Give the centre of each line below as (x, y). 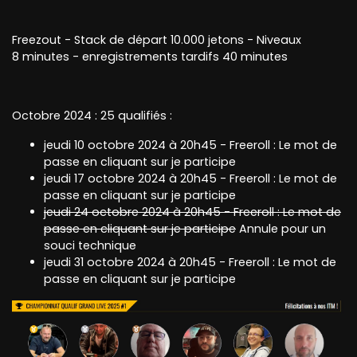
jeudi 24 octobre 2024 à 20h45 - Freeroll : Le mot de (192, 212)
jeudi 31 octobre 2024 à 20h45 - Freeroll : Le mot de (190, 262)
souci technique (90, 245)
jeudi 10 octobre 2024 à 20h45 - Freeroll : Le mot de (190, 145)
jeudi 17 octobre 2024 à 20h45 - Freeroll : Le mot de (190, 178)
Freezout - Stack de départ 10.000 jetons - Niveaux (157, 39)
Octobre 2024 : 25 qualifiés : (92, 115)
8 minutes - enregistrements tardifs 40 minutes (150, 56)
